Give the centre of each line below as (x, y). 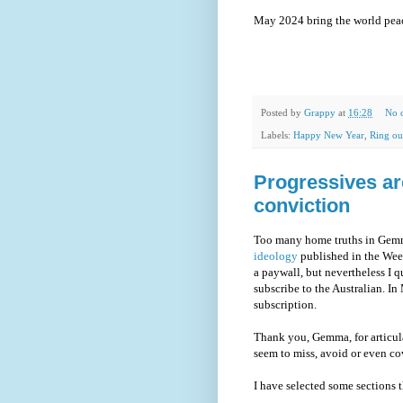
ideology (276, 255)
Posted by (282, 112)
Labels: (277, 134)
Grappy (320, 112)
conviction (302, 205)
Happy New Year (329, 134)
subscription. (285, 304)
